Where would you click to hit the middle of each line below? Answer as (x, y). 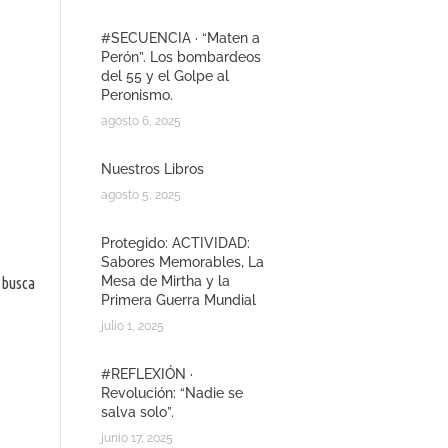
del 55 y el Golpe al (165, 76)
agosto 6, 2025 (141, 121)
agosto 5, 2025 (141, 195)
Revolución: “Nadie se (172, 393)
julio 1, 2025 (132, 326)
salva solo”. (137, 412)
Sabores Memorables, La (182, 262)
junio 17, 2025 (137, 438)
